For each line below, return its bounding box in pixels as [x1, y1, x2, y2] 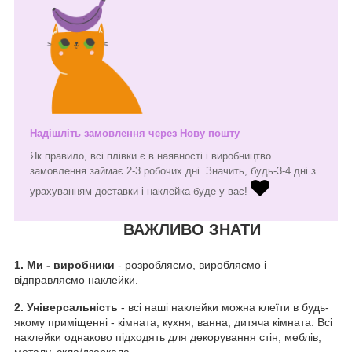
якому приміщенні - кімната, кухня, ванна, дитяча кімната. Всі [14, 315, 332, 328]
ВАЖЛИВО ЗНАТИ [123, 220, 261, 238]
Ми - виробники [27, 258, 115, 271]
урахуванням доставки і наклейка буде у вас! [30, 185, 251, 197]
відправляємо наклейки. [14, 273, 138, 286]
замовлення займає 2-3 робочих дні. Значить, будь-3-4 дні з [30, 164, 316, 177]
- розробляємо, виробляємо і [115, 258, 266, 271]
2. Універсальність [14, 300, 118, 313]
